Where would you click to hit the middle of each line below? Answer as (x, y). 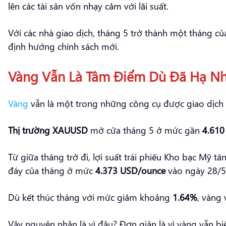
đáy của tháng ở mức (52, 170)
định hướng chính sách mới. (64, 46)
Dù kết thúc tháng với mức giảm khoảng (90, 197)
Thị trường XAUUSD (48, 130)
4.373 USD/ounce (130, 170)
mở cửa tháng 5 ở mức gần (145, 130)
